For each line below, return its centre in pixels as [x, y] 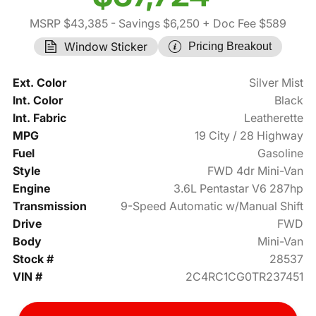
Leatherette [274, 118]
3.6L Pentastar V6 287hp [239, 189]
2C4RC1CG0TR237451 [245, 277]
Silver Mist [276, 83]
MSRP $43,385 [69, 24]
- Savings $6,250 [154, 24]
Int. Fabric [39, 118]
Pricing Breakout [230, 47]
